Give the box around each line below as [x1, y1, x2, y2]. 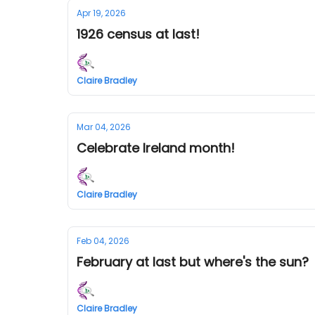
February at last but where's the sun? [77, 253, 309, 271]
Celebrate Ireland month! [77, 139, 235, 157]
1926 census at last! [77, 25, 200, 43]
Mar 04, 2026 [77, 121, 131, 133]
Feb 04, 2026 [77, 235, 129, 247]
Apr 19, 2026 [77, 7, 126, 19]
